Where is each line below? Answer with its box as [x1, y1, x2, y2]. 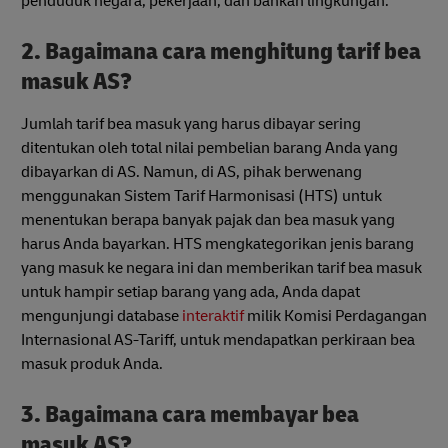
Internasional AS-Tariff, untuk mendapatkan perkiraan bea [21, 329, 415, 350]
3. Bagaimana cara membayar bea [21, 399, 359, 429]
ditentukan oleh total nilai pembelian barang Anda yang [21, 137, 398, 158]
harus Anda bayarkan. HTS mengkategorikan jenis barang [21, 233, 414, 254]
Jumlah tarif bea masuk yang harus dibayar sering [21, 113, 361, 134]
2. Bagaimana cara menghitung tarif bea [21, 37, 421, 67]
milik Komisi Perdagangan [244, 305, 427, 326]
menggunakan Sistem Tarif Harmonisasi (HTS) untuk [21, 185, 382, 206]
